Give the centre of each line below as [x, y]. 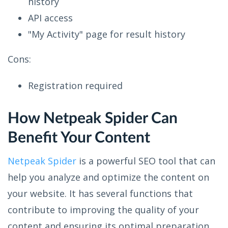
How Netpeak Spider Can [93, 118]
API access [50, 18]
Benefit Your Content [79, 138]
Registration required [75, 85]
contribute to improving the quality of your [103, 209]
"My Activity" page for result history [107, 34]
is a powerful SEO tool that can [146, 161]
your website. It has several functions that [100, 193]
